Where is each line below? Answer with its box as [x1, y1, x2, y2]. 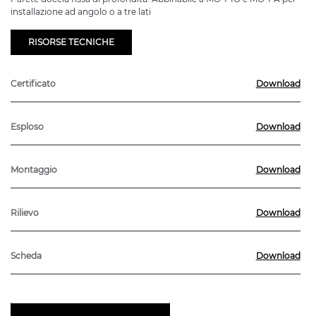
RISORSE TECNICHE [28, 37, 114, 48]
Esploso [11, 121, 44, 133]
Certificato [11, 78, 56, 90]
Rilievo [11, 207, 39, 219]
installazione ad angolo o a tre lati [11, 6, 151, 18]
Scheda [11, 250, 42, 262]
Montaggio [11, 164, 57, 176]
